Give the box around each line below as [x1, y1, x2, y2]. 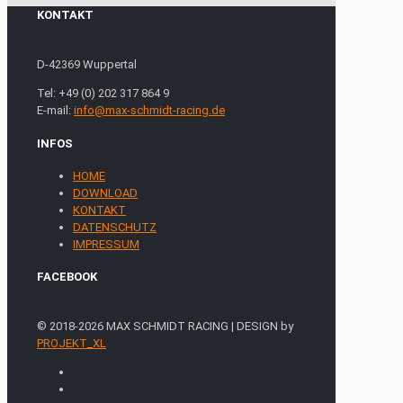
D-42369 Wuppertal [37, 58, 137, 72]
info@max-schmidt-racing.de [74, 103, 225, 118]
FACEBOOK [37, 270, 97, 284]
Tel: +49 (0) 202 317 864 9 [37, 86, 169, 101]
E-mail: [37, 103, 74, 118]
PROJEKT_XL [37, 336, 106, 351]
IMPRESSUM [73, 237, 139, 251]
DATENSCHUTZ [73, 219, 157, 234]
